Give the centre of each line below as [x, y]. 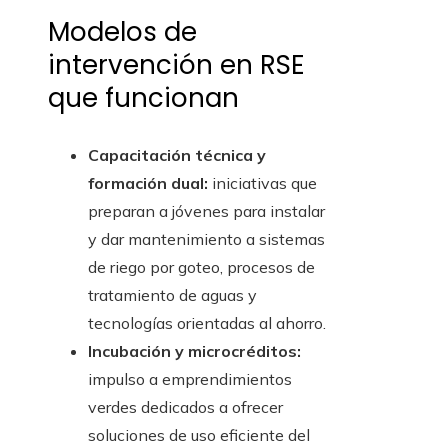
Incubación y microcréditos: [194, 351]
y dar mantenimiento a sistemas [206, 239]
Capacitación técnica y [177, 155]
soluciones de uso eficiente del [199, 435]
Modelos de [122, 32]
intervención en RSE [176, 65]
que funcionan [143, 98]
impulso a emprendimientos [190, 379]
